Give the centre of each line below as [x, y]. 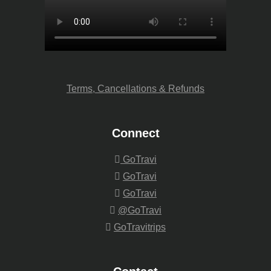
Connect [135, 133]
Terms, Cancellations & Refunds [135, 88]
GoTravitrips [140, 227]
